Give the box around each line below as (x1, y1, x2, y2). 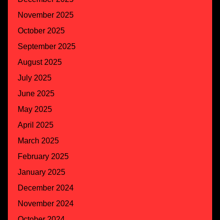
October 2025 (18, 26, 65, 35)
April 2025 (18, 120, 54, 129)
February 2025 (18, 152, 69, 161)
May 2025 (18, 105, 52, 113)
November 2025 (18, 10, 74, 19)
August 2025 (18, 57, 62, 66)
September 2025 (18, 42, 76, 51)
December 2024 (18, 183, 74, 192)
